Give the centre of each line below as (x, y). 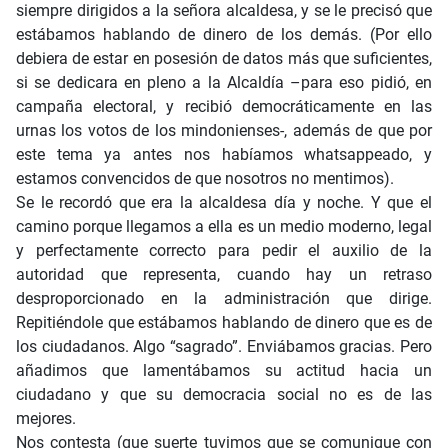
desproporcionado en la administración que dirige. (224, 299)
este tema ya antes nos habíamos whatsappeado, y (224, 155)
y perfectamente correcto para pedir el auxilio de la (224, 251)
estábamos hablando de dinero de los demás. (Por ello (224, 35)
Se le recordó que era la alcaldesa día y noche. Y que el (224, 203)
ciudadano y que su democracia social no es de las (224, 395)
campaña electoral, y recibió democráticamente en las (224, 107)
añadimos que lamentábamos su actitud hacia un (224, 371)
